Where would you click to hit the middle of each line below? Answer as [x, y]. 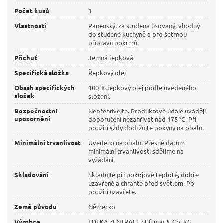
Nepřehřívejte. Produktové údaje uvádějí [147, 111]
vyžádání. [102, 160]
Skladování [32, 175]
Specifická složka [42, 73]
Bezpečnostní [36, 111]
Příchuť [26, 58]
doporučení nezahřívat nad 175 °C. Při [142, 119]
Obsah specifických [45, 88]
